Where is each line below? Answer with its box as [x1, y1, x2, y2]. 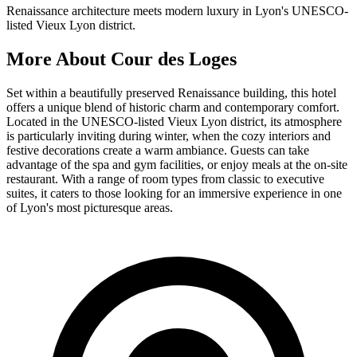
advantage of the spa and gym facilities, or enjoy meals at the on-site [6, 158, 347, 172]
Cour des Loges [111, 49, 237, 70]
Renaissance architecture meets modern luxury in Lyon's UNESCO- [6, 4, 348, 18]
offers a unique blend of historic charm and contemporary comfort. [6, 100, 339, 115]
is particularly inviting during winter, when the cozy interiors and [6, 129, 331, 143]
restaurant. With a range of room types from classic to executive [6, 172, 324, 186]
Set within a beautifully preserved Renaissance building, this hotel [6, 86, 336, 100]
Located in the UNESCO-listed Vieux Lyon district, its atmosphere [6, 115, 342, 129]
